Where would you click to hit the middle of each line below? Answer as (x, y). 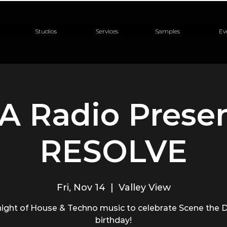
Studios (46, 31)
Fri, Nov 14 (81, 187)
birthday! (113, 220)
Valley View (144, 187)
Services (107, 31)
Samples (167, 31)
